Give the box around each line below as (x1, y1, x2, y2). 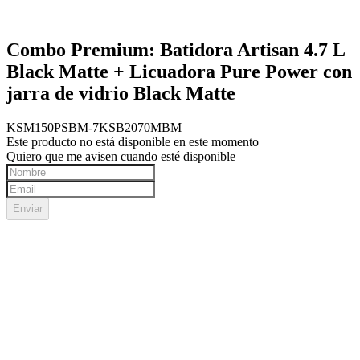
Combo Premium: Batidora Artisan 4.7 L (6, 39, 345, 60)
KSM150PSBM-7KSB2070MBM (6, 120, 182, 134)
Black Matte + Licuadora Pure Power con (6, 60, 352, 82)
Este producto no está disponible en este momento (6, 134, 259, 149)
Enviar (13, 202, 43, 215)
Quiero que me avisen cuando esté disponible (6, 149, 235, 163)
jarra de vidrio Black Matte (6, 82, 235, 104)
